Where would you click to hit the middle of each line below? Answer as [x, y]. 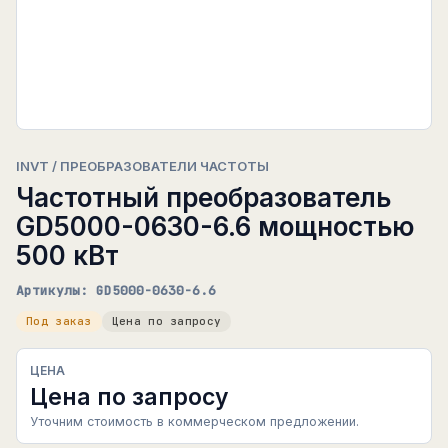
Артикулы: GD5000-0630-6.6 [116, 290]
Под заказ [59, 321]
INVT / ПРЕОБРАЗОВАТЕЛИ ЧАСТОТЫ [142, 166]
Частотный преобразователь [203, 197]
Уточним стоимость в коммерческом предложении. [194, 421]
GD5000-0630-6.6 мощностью [215, 226]
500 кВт [67, 255]
